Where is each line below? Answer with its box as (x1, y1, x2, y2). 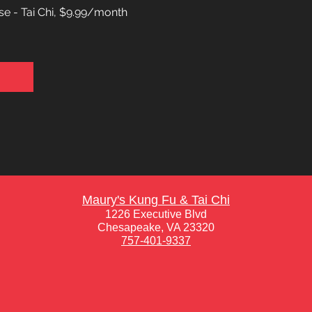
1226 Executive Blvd (105, 208, 207, 220)
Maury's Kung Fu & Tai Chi (82, 192, 230, 207)
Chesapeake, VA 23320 (97, 221, 214, 233)
